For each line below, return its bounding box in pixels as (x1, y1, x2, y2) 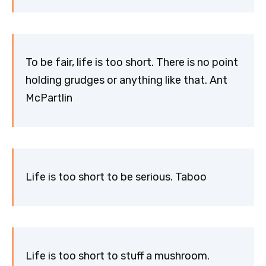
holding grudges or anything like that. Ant (26, 74, 227, 87)
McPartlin (26, 91, 72, 105)
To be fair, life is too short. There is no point (26, 56, 238, 69)
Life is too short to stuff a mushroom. (26, 249, 210, 263)
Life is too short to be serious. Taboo (26, 170, 207, 184)
